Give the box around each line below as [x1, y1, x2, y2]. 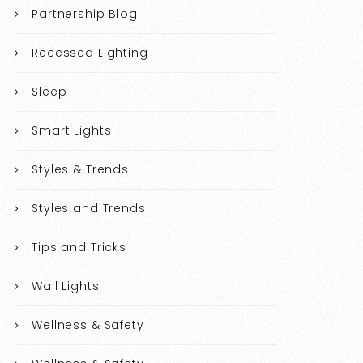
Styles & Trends [32, 161, 129, 178]
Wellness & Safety [32, 317, 144, 334]
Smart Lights [32, 122, 112, 139]
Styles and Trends [32, 200, 146, 217]
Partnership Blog [32, 6, 138, 23]
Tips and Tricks [32, 239, 126, 256]
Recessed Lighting [32, 45, 148, 62]
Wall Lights [32, 278, 100, 295]
